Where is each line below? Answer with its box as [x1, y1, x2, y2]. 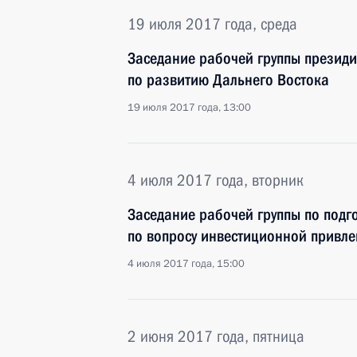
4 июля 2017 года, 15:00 [127, 257, 245, 271]
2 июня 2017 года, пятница [127, 327, 304, 346]
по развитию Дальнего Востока [127, 70, 329, 89]
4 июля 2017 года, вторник [127, 171, 304, 190]
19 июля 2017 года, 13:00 [127, 100, 251, 115]
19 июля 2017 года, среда [127, 14, 297, 33]
